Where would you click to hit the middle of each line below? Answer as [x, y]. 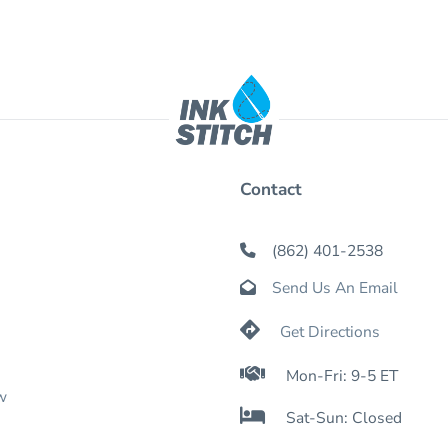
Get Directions [330, 331]
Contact [271, 189]
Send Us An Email [335, 288]
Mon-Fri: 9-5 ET [342, 375]
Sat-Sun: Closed [344, 418]
